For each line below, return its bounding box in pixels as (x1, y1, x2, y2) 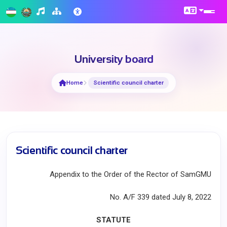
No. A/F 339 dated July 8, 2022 (110, 193, 211, 202)
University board (73, 53, 154, 65)
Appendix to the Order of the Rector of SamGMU (50, 170, 211, 179)
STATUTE (96, 215, 131, 224)
